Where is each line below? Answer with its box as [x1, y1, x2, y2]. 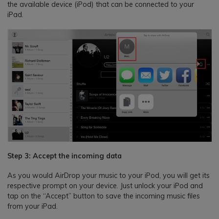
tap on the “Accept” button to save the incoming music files [7, 192, 200, 201]
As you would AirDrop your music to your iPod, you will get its [7, 171, 210, 180]
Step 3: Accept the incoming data [7, 152, 122, 161]
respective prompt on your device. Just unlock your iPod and [7, 181, 203, 191]
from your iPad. [7, 202, 58, 211]
